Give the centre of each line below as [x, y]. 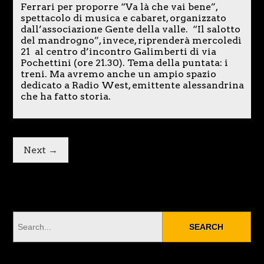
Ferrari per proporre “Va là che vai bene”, [119, 7]
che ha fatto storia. [65, 97]
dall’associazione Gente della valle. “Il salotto [130, 29]
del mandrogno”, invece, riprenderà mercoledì [131, 41]
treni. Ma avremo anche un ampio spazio [118, 74]
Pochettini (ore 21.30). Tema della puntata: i [124, 63]
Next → [41, 150]
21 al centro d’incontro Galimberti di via [118, 52]
